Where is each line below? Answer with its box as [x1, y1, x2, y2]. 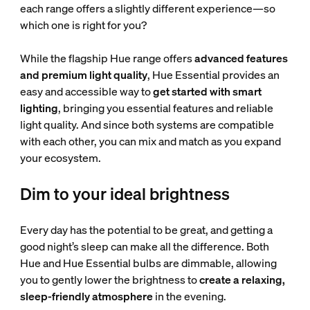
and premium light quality [19, 67, 147, 82]
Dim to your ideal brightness [19, 183, 230, 205]
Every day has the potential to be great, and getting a [19, 222, 273, 237]
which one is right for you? [19, 17, 147, 33]
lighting [19, 100, 58, 116]
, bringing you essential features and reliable [57, 100, 273, 116]
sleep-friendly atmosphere [19, 289, 153, 304]
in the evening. [152, 289, 226, 304]
